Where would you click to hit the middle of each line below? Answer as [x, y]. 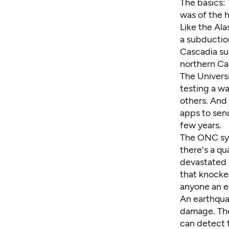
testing [194, 88]
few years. [201, 125]
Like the [197, 27]
